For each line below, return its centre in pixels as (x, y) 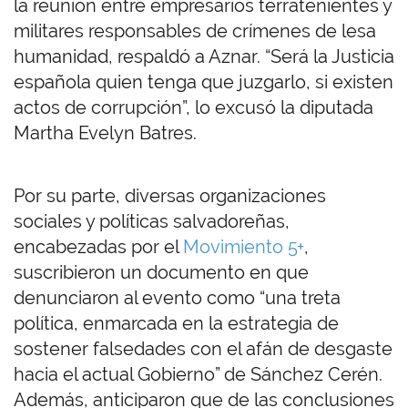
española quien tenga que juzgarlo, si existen (204, 82)
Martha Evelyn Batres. (107, 133)
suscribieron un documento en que (161, 273)
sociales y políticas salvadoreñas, (152, 222)
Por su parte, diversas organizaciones (170, 196)
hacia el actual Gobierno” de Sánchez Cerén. (198, 375)
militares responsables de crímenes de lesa (195, 31)
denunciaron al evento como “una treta (177, 298)
